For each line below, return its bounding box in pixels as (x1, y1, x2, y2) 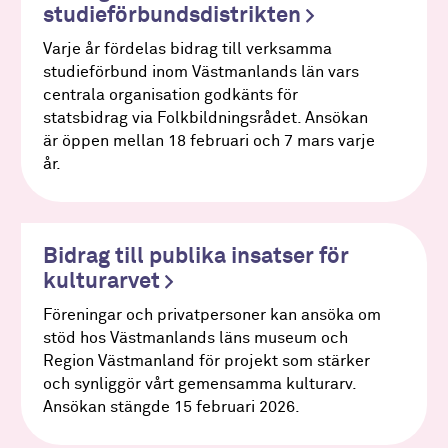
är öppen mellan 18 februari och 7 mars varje (42, 132, 375, 150)
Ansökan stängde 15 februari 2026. (42, 398, 300, 416)
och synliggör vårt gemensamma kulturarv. (42, 375, 356, 393)
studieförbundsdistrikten (42, 4, 306, 27)
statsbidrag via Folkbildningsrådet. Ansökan (42, 109, 368, 127)
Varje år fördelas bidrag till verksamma (42, 40, 332, 58)
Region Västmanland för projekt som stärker (42, 352, 370, 370)
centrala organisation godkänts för (42, 86, 298, 104)
